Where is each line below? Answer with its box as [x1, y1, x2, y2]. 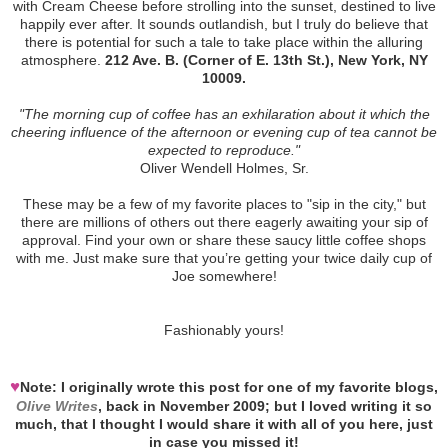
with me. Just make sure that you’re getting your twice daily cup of [16, 249, 432, 266]
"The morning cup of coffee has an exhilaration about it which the [18, 105, 430, 122]
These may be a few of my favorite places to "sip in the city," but [22, 195, 426, 212]
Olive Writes [16, 397, 98, 414]
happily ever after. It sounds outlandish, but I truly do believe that [20, 15, 428, 32]
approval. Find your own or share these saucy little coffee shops [22, 231, 426, 248]
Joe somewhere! [171, 267, 277, 284]
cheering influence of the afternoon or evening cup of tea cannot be [11, 123, 437, 140]
